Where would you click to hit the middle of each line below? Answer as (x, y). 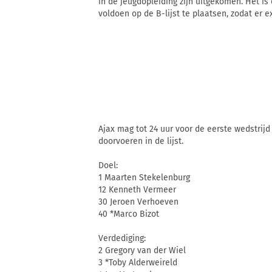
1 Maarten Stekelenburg (144, 178)
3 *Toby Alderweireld (138, 263)
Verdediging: (122, 239)
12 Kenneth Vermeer (137, 190)
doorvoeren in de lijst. (141, 141)
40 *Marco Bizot (129, 214)
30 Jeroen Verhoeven (138, 202)
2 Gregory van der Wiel (142, 251)
